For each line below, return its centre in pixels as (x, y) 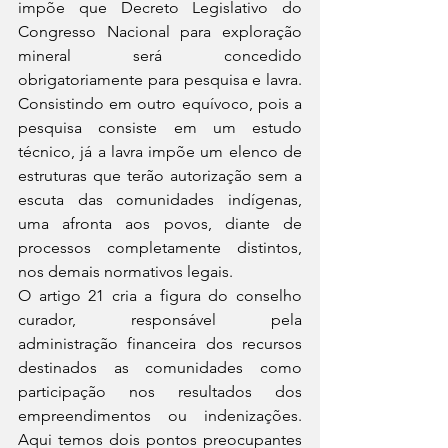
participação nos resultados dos (160, 391)
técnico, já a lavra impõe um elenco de (160, 151)
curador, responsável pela (160, 319)
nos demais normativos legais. (125, 271)
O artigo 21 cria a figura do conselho (160, 295)
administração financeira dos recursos (160, 343)
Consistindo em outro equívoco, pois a (160, 103)
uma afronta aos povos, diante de (160, 223)
